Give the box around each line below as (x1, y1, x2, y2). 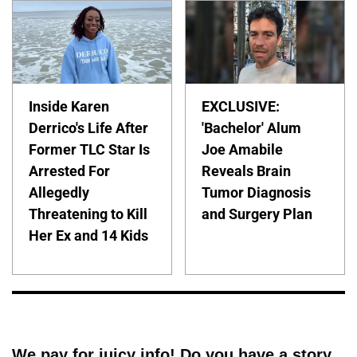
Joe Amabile (202, 141, 284, 158)
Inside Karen (29, 98, 109, 115)
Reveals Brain (202, 163, 292, 179)
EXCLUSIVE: (202, 98, 280, 115)
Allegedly (29, 184, 89, 201)
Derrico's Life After (29, 120, 148, 136)
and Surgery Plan (202, 206, 313, 222)
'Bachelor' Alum (202, 120, 302, 136)
